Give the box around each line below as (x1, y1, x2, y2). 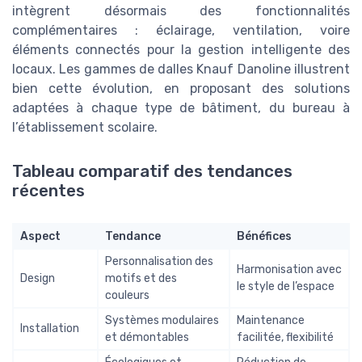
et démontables (105, 330, 189, 344)
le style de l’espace (237, 279, 335, 293)
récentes (12, 180, 85, 200)
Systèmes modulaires (105, 313, 219, 327)
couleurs (105, 288, 149, 302)
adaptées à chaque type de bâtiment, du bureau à (12, 100, 350, 116)
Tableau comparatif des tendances (12, 161, 293, 181)
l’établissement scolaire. (12, 120, 158, 136)
